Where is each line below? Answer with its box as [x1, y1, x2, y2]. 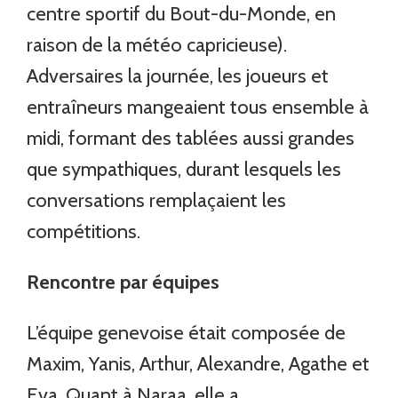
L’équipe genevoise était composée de [27, 320, 346, 345]
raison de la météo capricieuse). [27, 32, 288, 57]
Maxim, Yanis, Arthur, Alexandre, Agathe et [27, 351, 370, 376]
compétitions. [27, 219, 141, 243]
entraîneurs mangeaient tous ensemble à [27, 94, 370, 119]
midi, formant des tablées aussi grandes [27, 125, 355, 150]
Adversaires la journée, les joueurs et [27, 63, 330, 88]
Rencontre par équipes [27, 269, 220, 294]
